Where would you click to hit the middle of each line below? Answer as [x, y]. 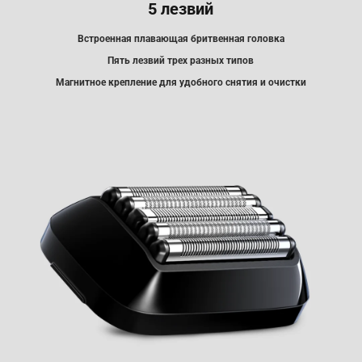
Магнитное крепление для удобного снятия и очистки [181, 82]
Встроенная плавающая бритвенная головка [181, 38]
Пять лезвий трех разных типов [181, 61]
